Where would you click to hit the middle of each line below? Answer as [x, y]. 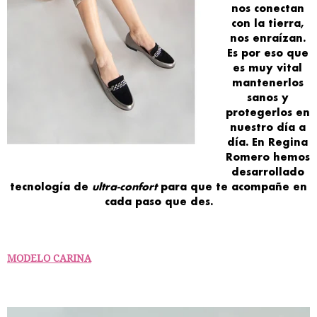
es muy [255, 68]
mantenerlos [267, 83]
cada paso [133, 202]
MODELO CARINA [49, 258]
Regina [288, 142]
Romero [247, 157]
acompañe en [269, 187]
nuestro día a [267, 127]
